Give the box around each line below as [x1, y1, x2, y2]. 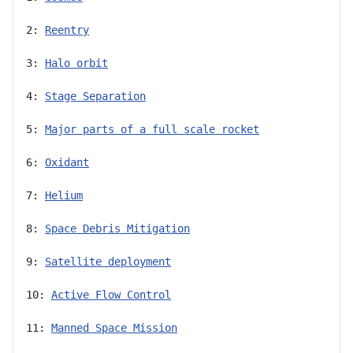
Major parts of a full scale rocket [45, 122, 259, 136]
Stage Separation [45, 89, 146, 102]
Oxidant [45, 155, 89, 169]
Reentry [45, 23, 89, 36]
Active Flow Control [51, 288, 171, 301]
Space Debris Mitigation [45, 221, 190, 235]
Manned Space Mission [51, 321, 177, 334]
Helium [45, 188, 83, 202]
